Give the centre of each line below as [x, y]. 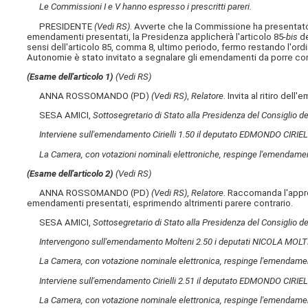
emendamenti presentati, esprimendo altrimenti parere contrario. [160, 203]
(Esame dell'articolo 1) [70, 76]
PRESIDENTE [61, 26]
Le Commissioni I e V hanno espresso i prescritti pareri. [146, 7]
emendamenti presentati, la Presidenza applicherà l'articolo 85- [157, 36]
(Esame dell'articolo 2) [70, 173]
